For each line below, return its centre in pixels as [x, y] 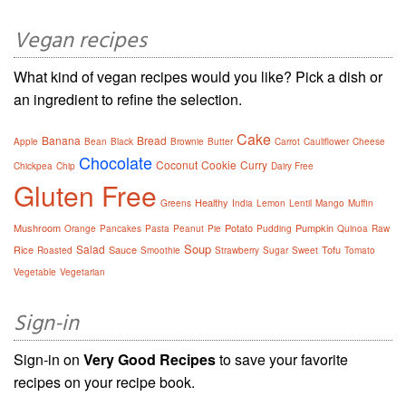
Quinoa [353, 229]
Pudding [274, 229]
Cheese [369, 142]
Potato [239, 228]
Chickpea [33, 166]
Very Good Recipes [150, 360]
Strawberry [237, 251]
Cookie [219, 165]
